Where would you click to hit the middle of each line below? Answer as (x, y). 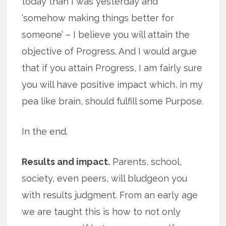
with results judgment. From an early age (110, 195)
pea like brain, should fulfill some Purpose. (113, 101)
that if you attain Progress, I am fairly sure (112, 68)
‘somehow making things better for (98, 18)
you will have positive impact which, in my (112, 84)
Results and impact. (66, 161)
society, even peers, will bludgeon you (105, 178)
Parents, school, (146, 161)
